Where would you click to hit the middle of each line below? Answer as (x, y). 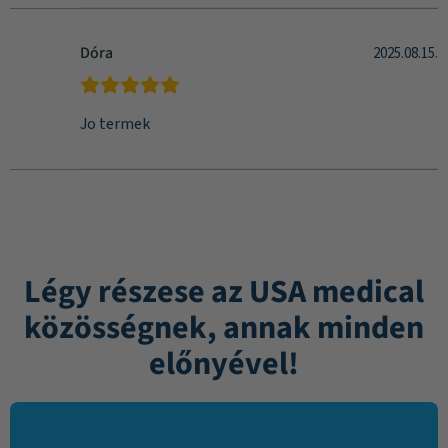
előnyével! (224, 364)
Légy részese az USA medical (224, 292)
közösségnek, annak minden (224, 328)
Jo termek (115, 124)
